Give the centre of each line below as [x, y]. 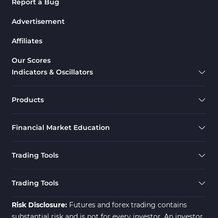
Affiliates [27, 41]
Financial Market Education [61, 127]
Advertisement [38, 21]
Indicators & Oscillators [52, 72]
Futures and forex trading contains [128, 205]
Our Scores [31, 60]
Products [28, 100]
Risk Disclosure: [40, 205]
